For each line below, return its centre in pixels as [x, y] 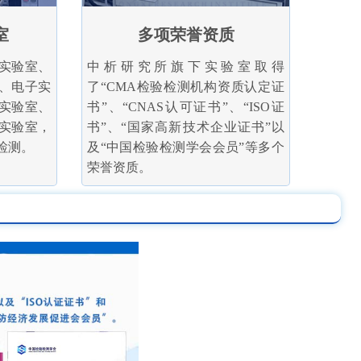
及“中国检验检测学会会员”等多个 [186, 147]
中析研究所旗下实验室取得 [186, 66]
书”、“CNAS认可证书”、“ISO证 [186, 106]
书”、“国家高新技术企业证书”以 [186, 127]
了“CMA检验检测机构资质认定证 [186, 86]
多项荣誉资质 [186, 34]
